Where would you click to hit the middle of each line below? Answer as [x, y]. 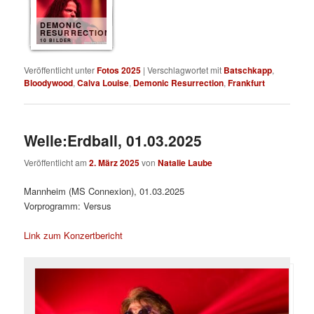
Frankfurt [247, 82]
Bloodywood [49, 82]
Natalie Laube [185, 162]
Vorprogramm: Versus [68, 205]
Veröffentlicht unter [60, 69]
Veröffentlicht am [57, 162]
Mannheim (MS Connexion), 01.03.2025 [104, 191]
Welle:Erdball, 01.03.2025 [113, 141]
